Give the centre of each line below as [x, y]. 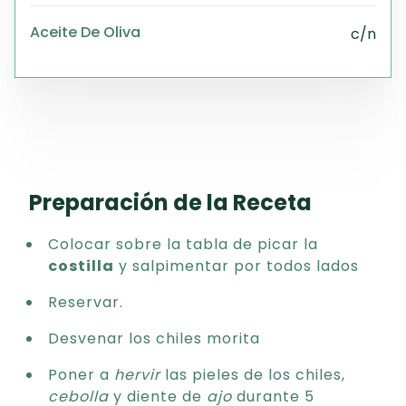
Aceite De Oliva [85, 32]
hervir [137, 375]
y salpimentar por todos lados [237, 266]
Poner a [81, 375]
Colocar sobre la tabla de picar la [183, 244]
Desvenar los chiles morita [154, 338]
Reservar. [86, 302]
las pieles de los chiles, [253, 375]
